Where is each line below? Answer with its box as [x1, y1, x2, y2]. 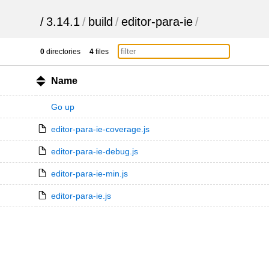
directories [44, 47, 81, 56]
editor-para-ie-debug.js [50, 147, 138, 156]
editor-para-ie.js [50, 191, 111, 201]
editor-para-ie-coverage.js [50, 124, 150, 134]
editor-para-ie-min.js [50, 169, 128, 178]
